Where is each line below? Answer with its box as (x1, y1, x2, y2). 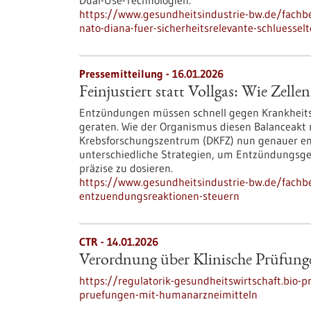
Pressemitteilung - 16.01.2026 (79, 67, 224, 81)
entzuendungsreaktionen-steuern (79, 189, 239, 203)
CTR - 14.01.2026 (79, 235, 158, 249)
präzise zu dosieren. (79, 161, 173, 175)
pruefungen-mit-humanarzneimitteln (79, 287, 258, 301)
